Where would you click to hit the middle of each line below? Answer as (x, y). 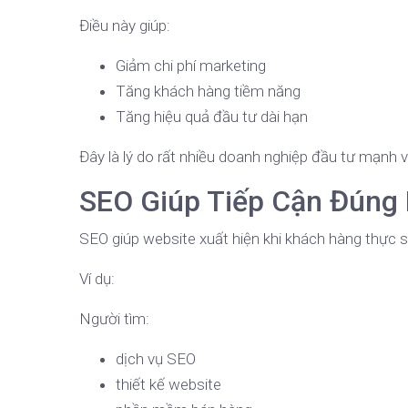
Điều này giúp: (125, 26)
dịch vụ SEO (156, 359)
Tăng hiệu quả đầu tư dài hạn (212, 117)
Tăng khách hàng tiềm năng (208, 92)
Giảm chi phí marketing (191, 66)
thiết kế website (168, 385)
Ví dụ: (97, 279)
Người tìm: (114, 319)
